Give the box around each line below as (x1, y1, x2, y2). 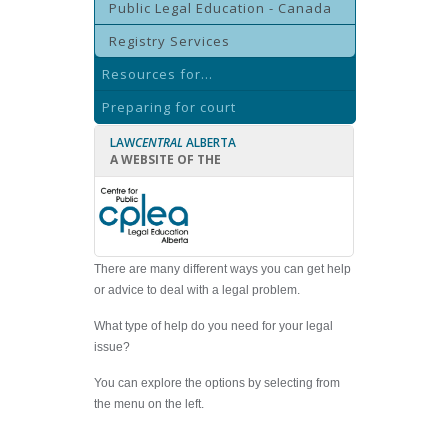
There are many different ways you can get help (94, 262, 351, 276)
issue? (94, 340, 130, 354)
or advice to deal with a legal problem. (94, 283, 300, 297)
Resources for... (102, 65, 213, 83)
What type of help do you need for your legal (94, 319, 333, 333)
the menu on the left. (94, 397, 204, 411)
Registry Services (109, 32, 230, 50)
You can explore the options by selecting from (94, 376, 340, 390)
